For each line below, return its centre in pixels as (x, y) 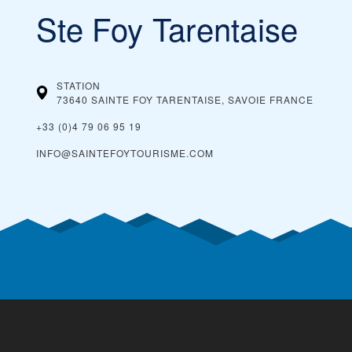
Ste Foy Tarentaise (167, 28)
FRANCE (291, 99)
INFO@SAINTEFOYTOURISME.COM (125, 153)
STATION (79, 85)
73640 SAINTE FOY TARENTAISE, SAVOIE (161, 99)
